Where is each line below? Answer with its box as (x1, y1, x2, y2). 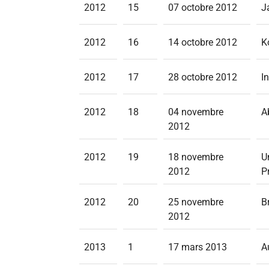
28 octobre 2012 (168, 71, 237, 83)
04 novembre (168, 106, 223, 118)
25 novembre (168, 196, 223, 208)
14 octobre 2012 (168, 37, 237, 48)
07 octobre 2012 (168, 2, 237, 13)
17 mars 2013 (168, 241, 227, 253)
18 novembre (168, 151, 223, 163)
